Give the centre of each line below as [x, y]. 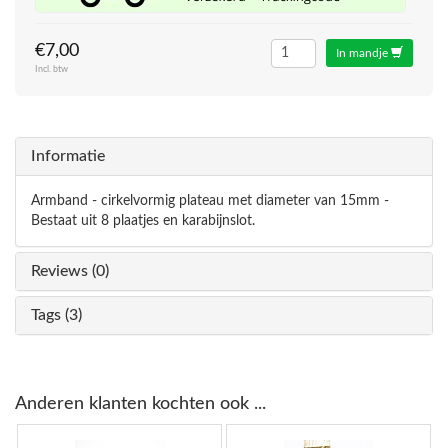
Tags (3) [56, 315]
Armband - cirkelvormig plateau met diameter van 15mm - [210, 201]
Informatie [68, 156]
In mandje [363, 53]
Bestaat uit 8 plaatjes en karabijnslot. [143, 221]
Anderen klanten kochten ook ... [140, 404]
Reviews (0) [70, 271]
